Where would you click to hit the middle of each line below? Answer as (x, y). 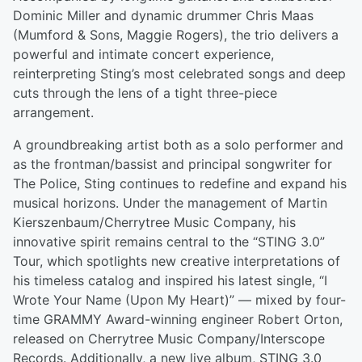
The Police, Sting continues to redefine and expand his (180, 184)
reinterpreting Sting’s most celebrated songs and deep (179, 74)
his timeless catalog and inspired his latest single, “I (170, 281)
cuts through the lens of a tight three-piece (145, 93)
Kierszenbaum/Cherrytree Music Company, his (154, 223)
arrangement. (53, 113)
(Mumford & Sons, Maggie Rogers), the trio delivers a (176, 35)
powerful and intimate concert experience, (143, 55)
